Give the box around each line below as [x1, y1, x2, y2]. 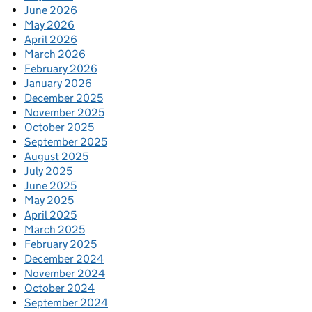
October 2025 [24, 120, 94, 134]
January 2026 [24, 77, 92, 91]
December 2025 [24, 91, 103, 105]
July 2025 [24, 164, 72, 178]
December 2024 [24, 252, 104, 266]
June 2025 [24, 179, 77, 193]
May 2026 [24, 18, 75, 32]
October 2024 [24, 281, 95, 295]
